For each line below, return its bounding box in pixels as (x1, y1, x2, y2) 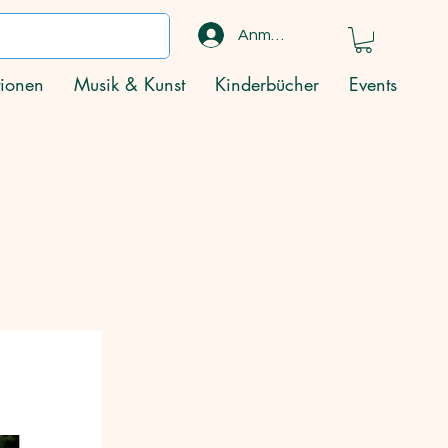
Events (349, 72, 397, 96)
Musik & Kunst (74, 72, 185, 96)
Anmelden (238, 27, 314, 43)
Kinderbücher (215, 72, 319, 96)
